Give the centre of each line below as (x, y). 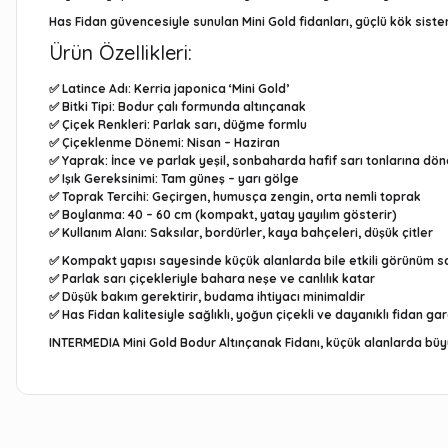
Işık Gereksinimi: (110, 178)
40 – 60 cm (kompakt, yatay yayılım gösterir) (261, 214)
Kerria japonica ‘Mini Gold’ (210, 88)
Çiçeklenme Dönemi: (123, 142)
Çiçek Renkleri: (106, 124)
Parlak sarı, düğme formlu (228, 124)
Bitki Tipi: (88, 106)
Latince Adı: (96, 88)
